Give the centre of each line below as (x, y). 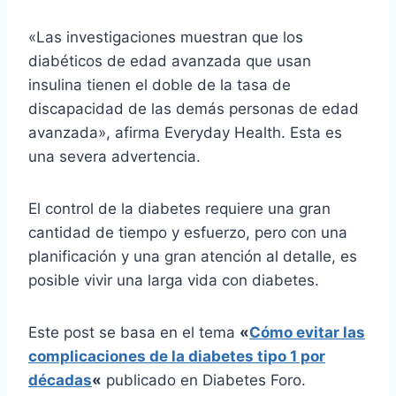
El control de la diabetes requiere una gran (179, 208)
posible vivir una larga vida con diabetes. (174, 280)
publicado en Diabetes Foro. (204, 380)
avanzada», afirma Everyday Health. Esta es (185, 132)
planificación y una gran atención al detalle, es (193, 256)
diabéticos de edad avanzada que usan (170, 61)
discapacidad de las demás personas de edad (194, 108)
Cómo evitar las (307, 332)
